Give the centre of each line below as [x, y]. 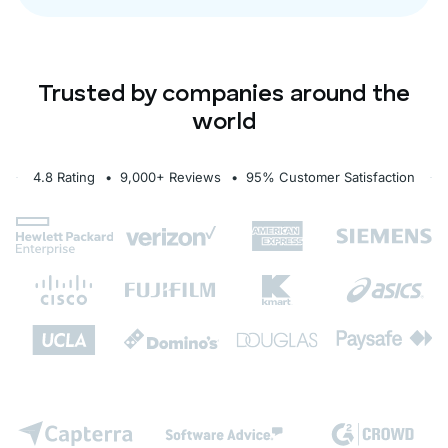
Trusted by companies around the [224, 94]
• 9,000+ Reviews [163, 176]
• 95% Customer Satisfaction [323, 176]
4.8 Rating [64, 176]
